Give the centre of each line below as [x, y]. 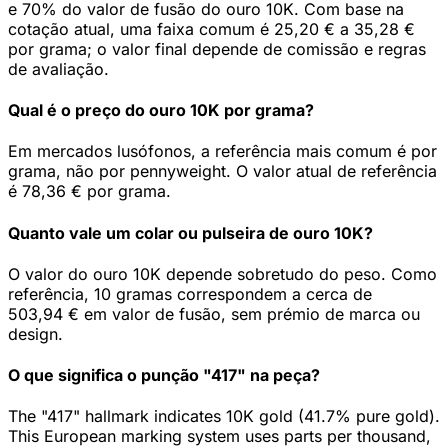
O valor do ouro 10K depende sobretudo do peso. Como [222, 273]
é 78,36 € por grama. [89, 191]
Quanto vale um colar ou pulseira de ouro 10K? [190, 232]
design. [35, 333]
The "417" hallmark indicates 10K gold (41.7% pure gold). [224, 416]
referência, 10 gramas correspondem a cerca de [190, 293]
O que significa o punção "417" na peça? [164, 375]
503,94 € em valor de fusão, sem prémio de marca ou [214, 313]
